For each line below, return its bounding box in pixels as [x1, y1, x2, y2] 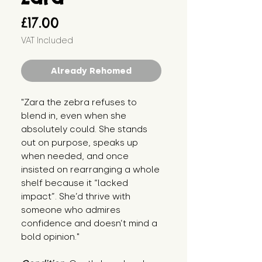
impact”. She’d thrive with [21, 191, 130, 202]
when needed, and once [21, 151, 129, 162]
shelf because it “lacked [21, 178, 128, 189]
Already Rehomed [51, 65, 132, 77]
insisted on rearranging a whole [21, 164, 160, 175]
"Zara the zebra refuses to [21, 97, 137, 108]
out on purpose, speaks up [21, 137, 138, 149]
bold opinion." [21, 232, 80, 243]
